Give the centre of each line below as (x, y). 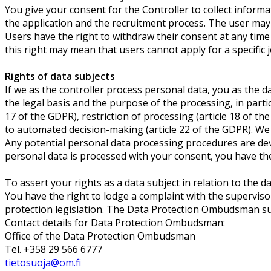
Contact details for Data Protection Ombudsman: (115, 222)
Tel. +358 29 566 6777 (54, 249)
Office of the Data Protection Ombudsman (100, 236)
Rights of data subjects (60, 76)
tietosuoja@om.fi (43, 262)
